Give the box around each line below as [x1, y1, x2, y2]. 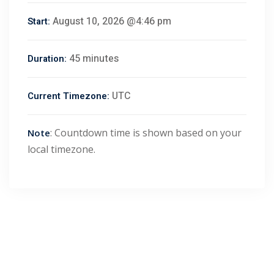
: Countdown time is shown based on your [50, 126, 242, 140]
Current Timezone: [28, 89, 109, 103]
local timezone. [28, 143, 95, 157]
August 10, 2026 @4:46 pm [53, 14, 171, 29]
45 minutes [69, 51, 119, 67]
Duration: [28, 52, 67, 66]
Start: [28, 15, 50, 29]
